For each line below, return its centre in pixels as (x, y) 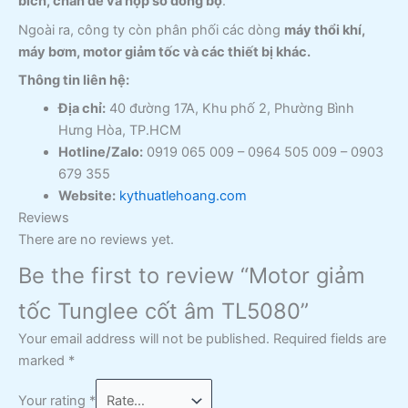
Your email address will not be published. (144, 339)
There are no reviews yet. (96, 240)
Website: (87, 196)
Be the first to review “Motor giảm (192, 275)
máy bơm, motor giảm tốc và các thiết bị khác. (164, 51)
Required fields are (330, 339)
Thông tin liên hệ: (74, 80)
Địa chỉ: (82, 109)
